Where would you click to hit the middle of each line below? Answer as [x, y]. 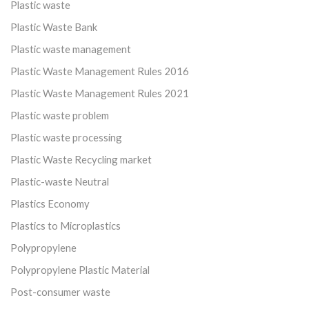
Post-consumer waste [60, 291]
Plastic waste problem [60, 115]
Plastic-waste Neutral [60, 181]
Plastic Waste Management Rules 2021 [100, 93]
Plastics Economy [50, 203]
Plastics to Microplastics [66, 225]
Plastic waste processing [66, 137]
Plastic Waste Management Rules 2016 [100, 71]
